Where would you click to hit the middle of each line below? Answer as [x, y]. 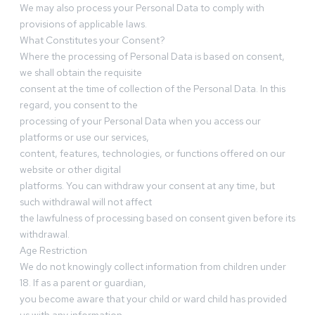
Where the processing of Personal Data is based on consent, [152, 57]
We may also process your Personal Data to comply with [142, 8]
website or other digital [70, 170]
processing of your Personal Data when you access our [140, 121]
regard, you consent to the [79, 105]
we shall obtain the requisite [81, 73]
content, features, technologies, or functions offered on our [153, 154]
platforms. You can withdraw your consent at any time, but [147, 186]
